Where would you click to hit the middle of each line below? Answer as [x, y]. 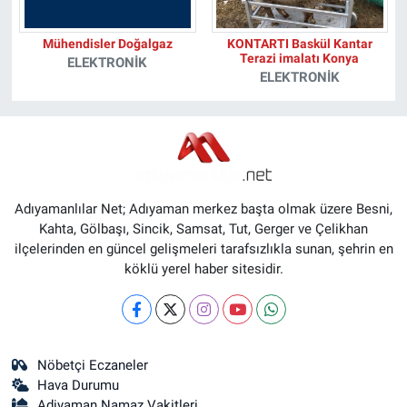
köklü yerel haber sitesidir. [203, 269]
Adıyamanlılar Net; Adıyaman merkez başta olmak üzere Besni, [203, 209]
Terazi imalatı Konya [300, 59]
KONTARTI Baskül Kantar [299, 44]
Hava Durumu [79, 385]
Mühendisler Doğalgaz [107, 44]
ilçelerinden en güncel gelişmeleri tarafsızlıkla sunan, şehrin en [203, 249]
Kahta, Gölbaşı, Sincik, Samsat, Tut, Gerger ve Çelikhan [203, 229]
